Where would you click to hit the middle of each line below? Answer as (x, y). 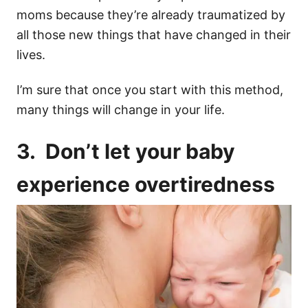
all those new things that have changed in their (154, 35)
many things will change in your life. (122, 110)
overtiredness (205, 185)
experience (76, 185)
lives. (31, 55)
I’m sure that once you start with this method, (150, 90)
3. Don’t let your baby (126, 152)
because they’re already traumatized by (169, 15)
